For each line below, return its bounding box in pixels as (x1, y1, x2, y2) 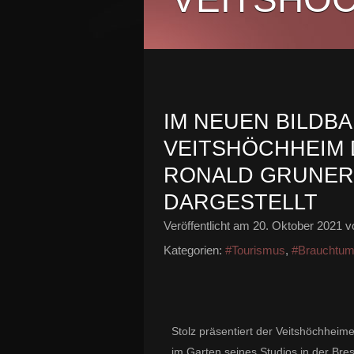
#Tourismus (225, 243, 285, 257)
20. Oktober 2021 (253, 219, 342, 232)
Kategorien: (164, 243, 222, 257)
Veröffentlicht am (164, 219, 253, 232)
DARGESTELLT (164, 190, 318, 214)
